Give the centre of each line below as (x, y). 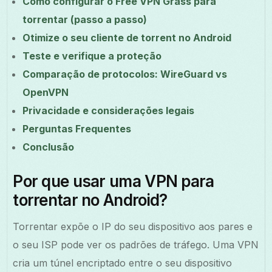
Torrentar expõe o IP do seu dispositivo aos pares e (133, 226)
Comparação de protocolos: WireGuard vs (125, 74)
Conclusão (49, 147)
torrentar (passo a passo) (85, 19)
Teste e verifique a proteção (92, 56)
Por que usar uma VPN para (114, 181)
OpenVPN (46, 92)
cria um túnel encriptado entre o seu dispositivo (123, 263)
